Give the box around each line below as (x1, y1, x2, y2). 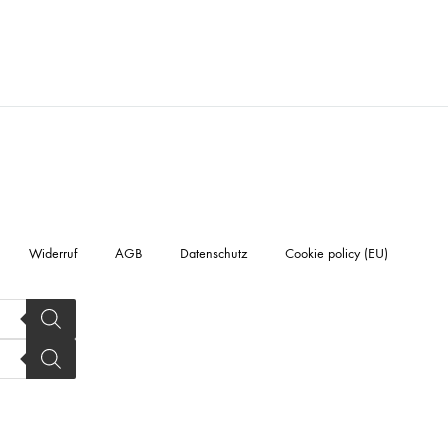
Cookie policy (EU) (285, 245, 388, 262)
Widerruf (29, 245, 77, 262)
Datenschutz (180, 245, 247, 262)
